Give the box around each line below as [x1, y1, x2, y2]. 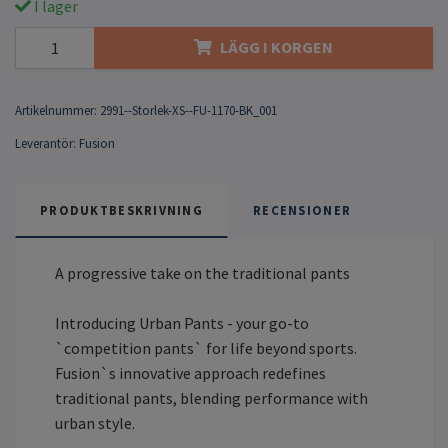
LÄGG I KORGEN [220, 37, 333, 58]
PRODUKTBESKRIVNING [40, 201, 204, 218]
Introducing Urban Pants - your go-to [55, 312, 309, 333]
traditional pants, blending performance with [55, 387, 368, 408]
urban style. [55, 412, 135, 433]
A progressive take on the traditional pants [55, 262, 350, 283]
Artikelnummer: [15, 101, 97, 118]
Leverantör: [15, 134, 76, 151]
